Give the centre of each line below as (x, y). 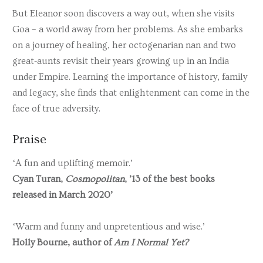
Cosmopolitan (95, 179)
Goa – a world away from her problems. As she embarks (128, 30)
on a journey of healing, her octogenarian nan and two (124, 45)
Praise (29, 139)
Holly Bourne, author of (63, 242)
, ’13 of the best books (170, 179)
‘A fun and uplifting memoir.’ (73, 163)
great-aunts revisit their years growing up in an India (121, 61)
